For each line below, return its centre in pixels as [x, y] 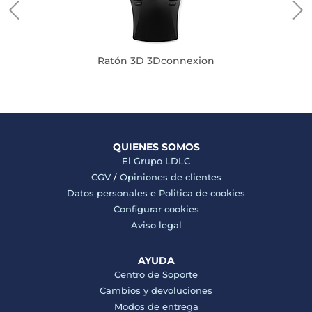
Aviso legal [156, 225]
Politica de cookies [202, 193]
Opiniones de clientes [170, 177]
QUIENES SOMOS [156, 147]
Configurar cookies [156, 209]
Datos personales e [113, 193]
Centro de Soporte [156, 274]
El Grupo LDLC [156, 161]
